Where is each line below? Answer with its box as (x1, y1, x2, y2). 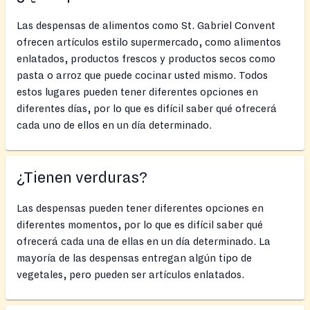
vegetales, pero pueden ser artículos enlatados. (17, 268, 244, 280)
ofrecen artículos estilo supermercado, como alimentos (17, 36, 281, 48)
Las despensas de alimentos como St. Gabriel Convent (17, 19, 275, 31)
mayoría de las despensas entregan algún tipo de (17, 252, 252, 264)
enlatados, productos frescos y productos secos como (17, 53, 275, 64)
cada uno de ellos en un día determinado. (17, 119, 212, 131)
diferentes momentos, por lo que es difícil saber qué (17, 219, 263, 230)
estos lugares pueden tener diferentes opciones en (17, 86, 258, 98)
